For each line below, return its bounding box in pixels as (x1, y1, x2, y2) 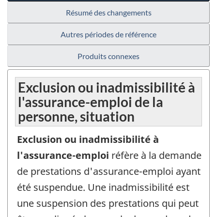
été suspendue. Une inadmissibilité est (17, 181, 189, 194)
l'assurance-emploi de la (18, 93, 163, 110)
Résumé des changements (65, 8, 152, 17)
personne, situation (18, 108, 135, 125)
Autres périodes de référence (61, 30, 156, 39)
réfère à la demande (111, 149, 201, 162)
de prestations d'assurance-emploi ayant (17, 165, 201, 178)
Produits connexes (77, 51, 139, 61)
